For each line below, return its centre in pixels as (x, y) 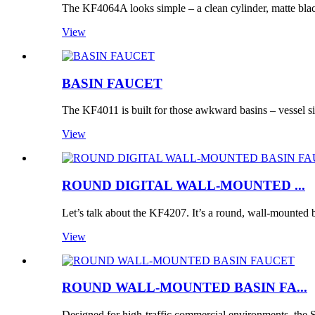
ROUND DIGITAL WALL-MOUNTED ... (184, 185)
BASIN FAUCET (112, 83)
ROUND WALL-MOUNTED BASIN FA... (185, 288)
